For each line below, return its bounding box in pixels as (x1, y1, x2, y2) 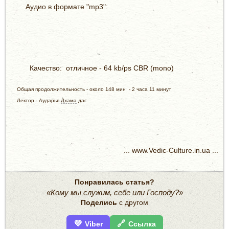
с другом (117, 198, 148, 207)
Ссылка (128, 219, 156, 228)
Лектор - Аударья (11, 97, 61, 103)
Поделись (81, 198, 117, 207)
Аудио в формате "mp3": (21, 2, 136, 11)
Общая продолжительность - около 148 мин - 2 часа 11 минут (11, 86, 171, 92)
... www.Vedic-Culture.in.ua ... (124, 146, 218, 154)
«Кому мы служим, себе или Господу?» (46, 188, 183, 197)
